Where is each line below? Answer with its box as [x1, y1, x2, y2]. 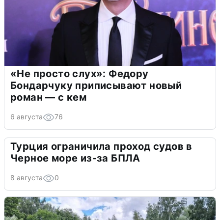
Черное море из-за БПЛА [10, 152, 140, 165]
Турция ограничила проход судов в [10, 140, 192, 153]
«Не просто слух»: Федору [10, 68, 149, 80]
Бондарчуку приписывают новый [10, 80, 182, 92]
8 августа [10, 173, 43, 182]
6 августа [10, 112, 43, 121]
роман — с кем [10, 91, 87, 104]
